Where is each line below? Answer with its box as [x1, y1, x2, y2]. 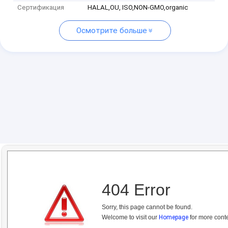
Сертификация [17, 4, 65, 12]
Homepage [159, 213, 188, 221]
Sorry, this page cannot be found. [102, 203, 192, 211]
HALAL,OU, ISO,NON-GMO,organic [88, 4, 189, 12]
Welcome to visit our [102, 213, 159, 221]
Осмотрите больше [76, 26, 147, 36]
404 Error [102, 180, 170, 199]
